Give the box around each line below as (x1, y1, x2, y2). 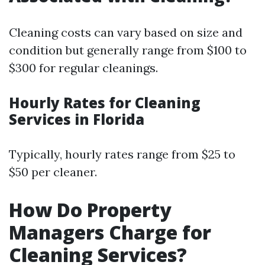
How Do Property (9, 197, 172, 222)
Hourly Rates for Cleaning (9, 93, 201, 112)
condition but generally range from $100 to (9, 43, 247, 57)
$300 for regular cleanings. (9, 60, 158, 75)
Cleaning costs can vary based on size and (9, 25, 243, 40)
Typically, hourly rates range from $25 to (9, 147, 235, 161)
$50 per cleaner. (9, 164, 97, 179)
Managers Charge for (9, 219, 211, 245)
